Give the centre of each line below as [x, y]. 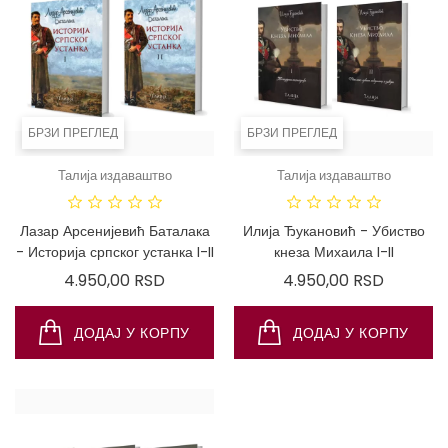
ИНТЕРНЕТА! [203, 225]
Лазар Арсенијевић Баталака [114, 231]
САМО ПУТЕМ [205, 205]
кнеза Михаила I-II [333, 252]
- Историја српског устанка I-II [114, 252]
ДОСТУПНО [221, 184]
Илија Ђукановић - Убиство [333, 231]
